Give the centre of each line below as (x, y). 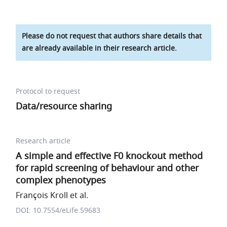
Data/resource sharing (64, 106)
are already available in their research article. (100, 48)
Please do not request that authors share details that (112, 36)
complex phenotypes (61, 180)
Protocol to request (48, 91)
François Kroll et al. (52, 196)
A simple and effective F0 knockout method (109, 156)
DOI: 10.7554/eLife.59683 (58, 211)
